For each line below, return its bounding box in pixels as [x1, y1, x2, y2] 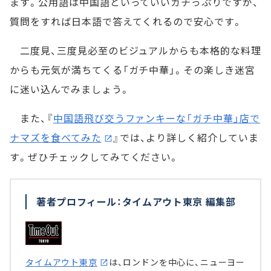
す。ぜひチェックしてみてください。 [10, 149, 180, 165]
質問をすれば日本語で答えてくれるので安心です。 [10, 14, 243, 29]
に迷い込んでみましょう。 [10, 82, 130, 97]
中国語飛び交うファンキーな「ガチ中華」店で [53, 111, 260, 126]
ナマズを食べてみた [10, 130, 102, 145]
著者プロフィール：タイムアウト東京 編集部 [36, 194, 236, 209]
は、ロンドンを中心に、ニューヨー [108, 256, 246, 269]
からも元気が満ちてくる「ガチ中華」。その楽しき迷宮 [10, 62, 255, 77]
